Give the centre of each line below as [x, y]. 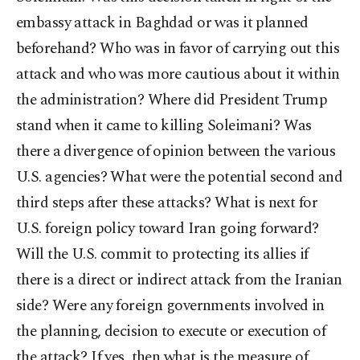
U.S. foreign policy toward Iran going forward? [168, 229]
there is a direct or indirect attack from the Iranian [179, 280]
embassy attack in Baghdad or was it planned [162, 23]
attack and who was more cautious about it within [178, 74]
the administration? [82, 100]
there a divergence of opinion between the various [176, 151]
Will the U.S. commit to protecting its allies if [162, 254]
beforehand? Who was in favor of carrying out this [178, 49]
